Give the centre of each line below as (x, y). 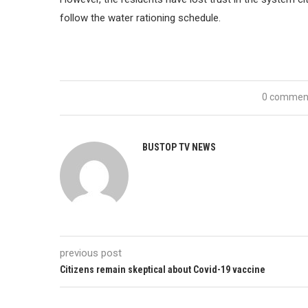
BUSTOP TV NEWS (179, 147)
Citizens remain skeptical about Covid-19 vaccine (163, 269)
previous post (91, 253)
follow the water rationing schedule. (140, 18)
